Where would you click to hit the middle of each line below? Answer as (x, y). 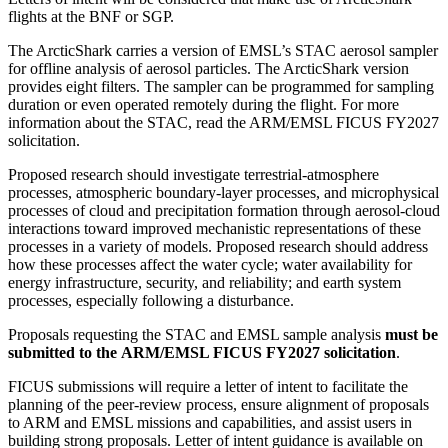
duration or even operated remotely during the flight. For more (203, 105)
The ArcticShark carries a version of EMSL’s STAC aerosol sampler (223, 51)
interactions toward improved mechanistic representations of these (214, 229)
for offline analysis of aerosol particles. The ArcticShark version (208, 69)
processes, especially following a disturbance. (151, 301)
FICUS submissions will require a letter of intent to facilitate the (208, 387)
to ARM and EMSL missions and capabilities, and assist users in (210, 423)
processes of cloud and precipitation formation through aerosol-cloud (224, 211)
